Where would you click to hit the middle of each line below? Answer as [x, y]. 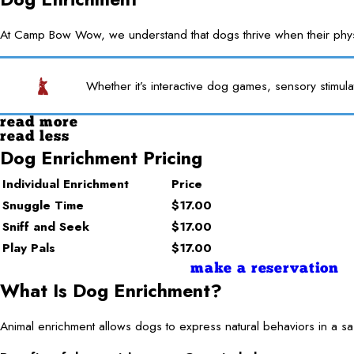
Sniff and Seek [46, 226]
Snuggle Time [43, 205]
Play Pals [29, 247]
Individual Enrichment [66, 183]
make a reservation [265, 269]
